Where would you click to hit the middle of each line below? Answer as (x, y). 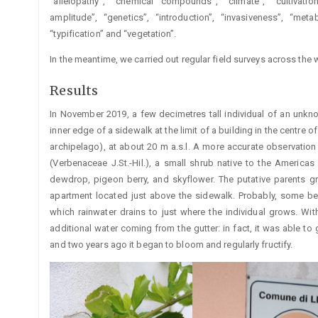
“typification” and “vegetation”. (113, 33)
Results (74, 90)
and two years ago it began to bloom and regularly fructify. (171, 245)
